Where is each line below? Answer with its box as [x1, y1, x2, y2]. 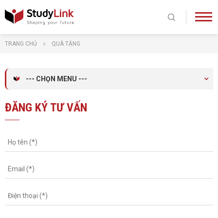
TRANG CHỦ [5, 40, 37, 47]
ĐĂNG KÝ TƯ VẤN [5, 101, 87, 114]
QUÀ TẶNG [52, 40, 80, 47]
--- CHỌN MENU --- [26, 75, 87, 83]
